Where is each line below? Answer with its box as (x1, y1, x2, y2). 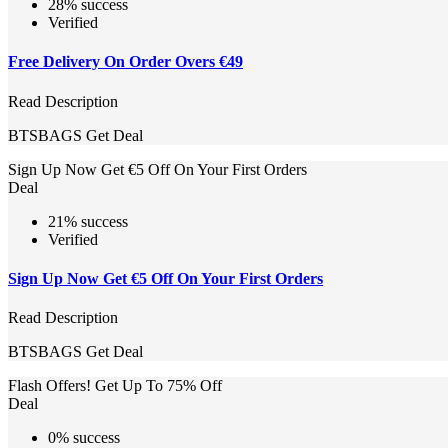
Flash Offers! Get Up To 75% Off (8, 377, 222, 395)
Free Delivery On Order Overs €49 (8, 53, 243, 71)
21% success (48, 212, 128, 230)
